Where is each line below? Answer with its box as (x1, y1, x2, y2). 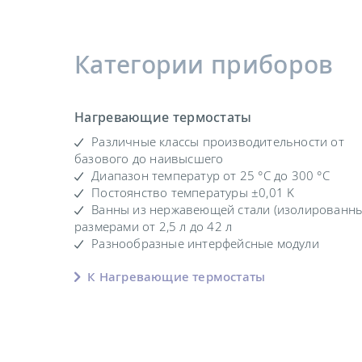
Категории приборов (74, 47, 334, 81)
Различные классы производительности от (91, 133, 344, 150)
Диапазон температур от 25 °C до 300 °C (91, 167, 330, 184)
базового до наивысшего (74, 150, 224, 167)
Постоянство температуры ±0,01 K (91, 184, 295, 201)
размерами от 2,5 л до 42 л (74, 218, 233, 235)
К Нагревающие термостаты (84, 268, 266, 285)
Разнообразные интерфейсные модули (91, 235, 319, 252)
